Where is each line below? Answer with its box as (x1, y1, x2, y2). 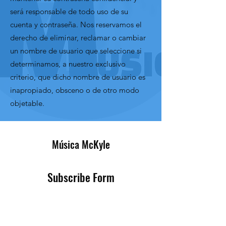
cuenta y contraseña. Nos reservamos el (10, 19, 142, 29)
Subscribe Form (47, 168, 115, 185)
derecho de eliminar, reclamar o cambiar (10, 32, 146, 42)
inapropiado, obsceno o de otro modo (10, 85, 139, 95)
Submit (69, 214, 92, 223)
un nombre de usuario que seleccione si (10, 45, 142, 55)
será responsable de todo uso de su (10, 6, 128, 16)
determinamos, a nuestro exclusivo (10, 59, 126, 69)
